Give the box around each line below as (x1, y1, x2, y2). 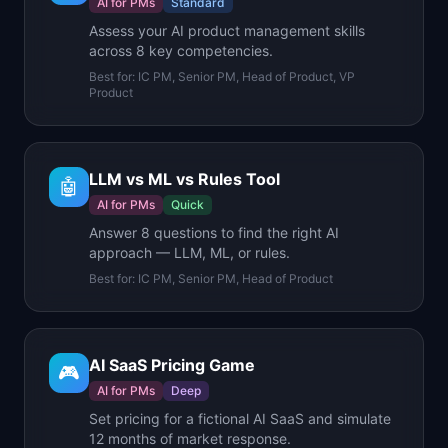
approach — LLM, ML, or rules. (89, 244, 290, 261)
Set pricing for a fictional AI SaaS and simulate (89, 410, 391, 427)
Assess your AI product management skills (89, 22, 365, 39)
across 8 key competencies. (89, 42, 273, 59)
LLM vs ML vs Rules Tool (89, 169, 280, 189)
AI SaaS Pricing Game (89, 355, 255, 375)
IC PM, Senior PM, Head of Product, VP (138, 69, 355, 84)
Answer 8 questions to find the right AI (89, 224, 339, 241)
